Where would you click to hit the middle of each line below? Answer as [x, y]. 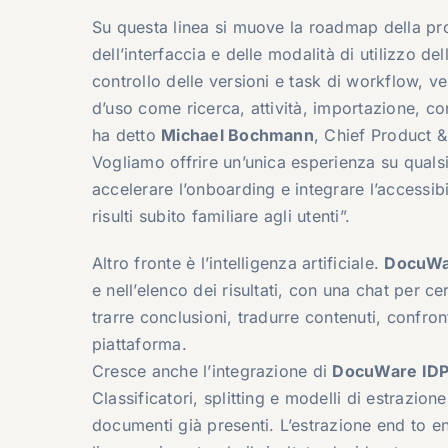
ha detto [126, 134]
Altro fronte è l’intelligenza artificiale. [238, 262]
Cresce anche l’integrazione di [212, 370]
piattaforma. [139, 343]
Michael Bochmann [237, 134]
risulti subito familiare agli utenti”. [221, 215]
